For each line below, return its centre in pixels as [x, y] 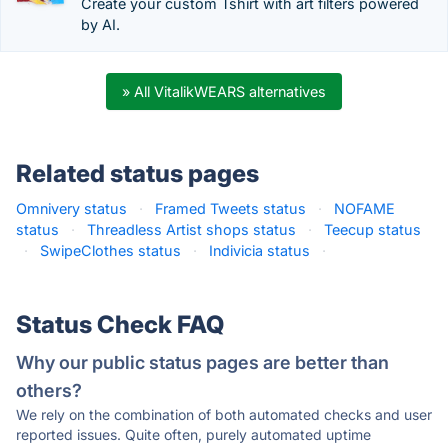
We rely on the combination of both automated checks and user [224, 414]
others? [49, 390]
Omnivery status [71, 208]
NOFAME [364, 208]
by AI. [100, 24]
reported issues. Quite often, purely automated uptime [193, 434]
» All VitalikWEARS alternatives [224, 91]
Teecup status [372, 229]
